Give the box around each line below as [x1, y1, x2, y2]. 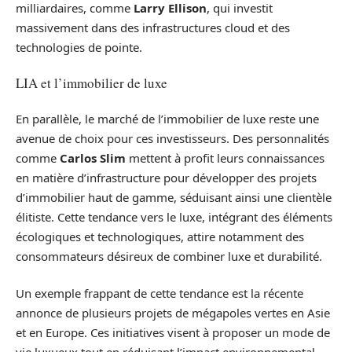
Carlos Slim [60, 149, 126, 166]
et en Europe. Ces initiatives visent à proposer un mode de [16, 324, 330, 341]
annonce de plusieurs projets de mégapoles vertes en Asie [16, 305, 330, 321]
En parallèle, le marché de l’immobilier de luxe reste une [16, 110, 319, 126]
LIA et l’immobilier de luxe [16, 74, 167, 93]
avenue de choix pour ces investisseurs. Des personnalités [16, 130, 329, 146]
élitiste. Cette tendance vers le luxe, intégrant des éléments [16, 208, 332, 225]
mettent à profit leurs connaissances [126, 149, 324, 166]
